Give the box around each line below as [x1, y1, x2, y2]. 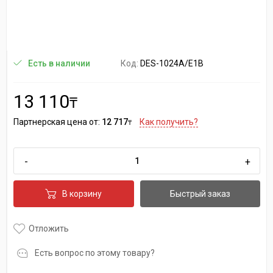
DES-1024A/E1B [140, 58, 204, 68]
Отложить [29, 223, 69, 233]
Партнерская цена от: [13, 117, 102, 127]
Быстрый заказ [169, 189, 230, 199]
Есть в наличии [28, 58, 90, 68]
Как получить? [140, 117, 198, 127]
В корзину [62, 189, 102, 199]
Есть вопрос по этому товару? [35, 247, 155, 258]
